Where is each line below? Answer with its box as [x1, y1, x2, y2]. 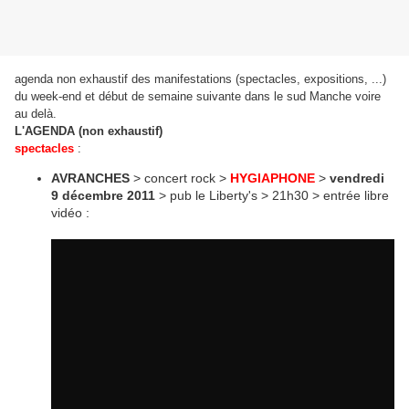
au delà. [15, 107, 57, 121]
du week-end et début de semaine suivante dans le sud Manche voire [15, 89, 381, 104]
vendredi [330, 171, 384, 186]
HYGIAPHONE [230, 171, 319, 186]
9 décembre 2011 [51, 188, 155, 204]
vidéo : [51, 205, 89, 221]
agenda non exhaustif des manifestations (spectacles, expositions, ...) [15, 72, 386, 87]
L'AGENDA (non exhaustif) [15, 124, 163, 139]
